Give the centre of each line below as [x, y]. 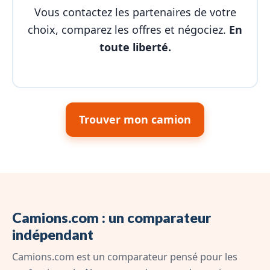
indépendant [53, 234]
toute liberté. [135, 47]
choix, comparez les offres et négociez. [128, 29]
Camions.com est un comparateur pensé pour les [125, 256]
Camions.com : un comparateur [111, 217]
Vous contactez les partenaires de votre [135, 12]
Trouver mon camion [135, 119]
